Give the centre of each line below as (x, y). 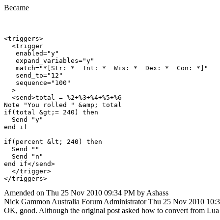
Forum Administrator (114, 201)
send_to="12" (33, 75)
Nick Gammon (27, 201)
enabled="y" (31, 53)
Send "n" (24, 156)
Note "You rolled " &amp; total (63, 105)
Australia (66, 201)
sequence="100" (37, 82)
